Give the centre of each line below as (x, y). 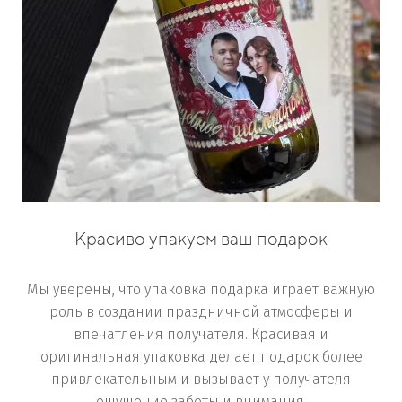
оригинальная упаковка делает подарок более (201, 357)
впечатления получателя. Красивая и (201, 334)
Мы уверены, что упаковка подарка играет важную (201, 289)
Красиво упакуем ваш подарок (201, 238)
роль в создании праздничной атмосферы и (201, 312)
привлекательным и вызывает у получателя (201, 379)
